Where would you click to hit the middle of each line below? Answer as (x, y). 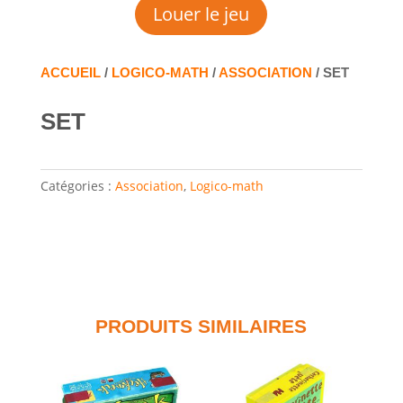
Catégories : (77, 186)
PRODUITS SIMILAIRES (201, 327)
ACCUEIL (70, 73)
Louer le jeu (201, 14)
